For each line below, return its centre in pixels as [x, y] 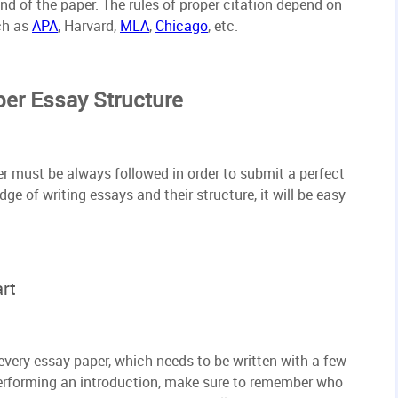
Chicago [182, 26]
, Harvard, [89, 26]
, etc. [223, 26]
